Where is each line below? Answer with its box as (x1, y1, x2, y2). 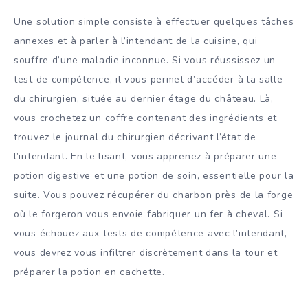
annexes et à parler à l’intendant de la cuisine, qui (14, 34, 258, 47)
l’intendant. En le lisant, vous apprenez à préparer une (14, 149, 277, 163)
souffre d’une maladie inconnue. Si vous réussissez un (14, 53, 276, 67)
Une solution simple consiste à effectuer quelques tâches (14, 14, 294, 28)
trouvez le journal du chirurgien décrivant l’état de (14, 130, 256, 144)
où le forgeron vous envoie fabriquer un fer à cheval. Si (14, 207, 283, 221)
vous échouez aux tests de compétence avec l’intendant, (14, 226, 287, 240)
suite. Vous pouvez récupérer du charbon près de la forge (14, 188, 294, 201)
